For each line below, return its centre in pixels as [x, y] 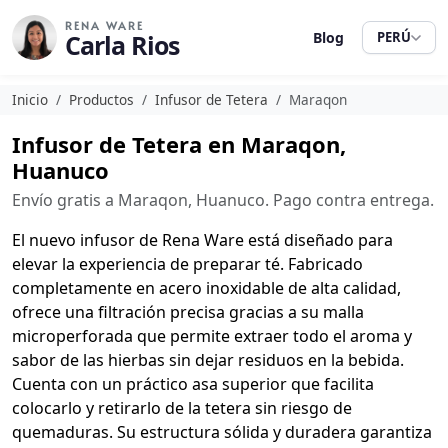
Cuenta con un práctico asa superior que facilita [193, 384]
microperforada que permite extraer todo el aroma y [212, 336]
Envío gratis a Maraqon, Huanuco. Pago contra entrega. [223, 200]
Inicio [30, 99]
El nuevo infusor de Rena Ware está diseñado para [202, 240]
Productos [101, 99]
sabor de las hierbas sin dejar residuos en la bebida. [208, 360]
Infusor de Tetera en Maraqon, [179, 144]
